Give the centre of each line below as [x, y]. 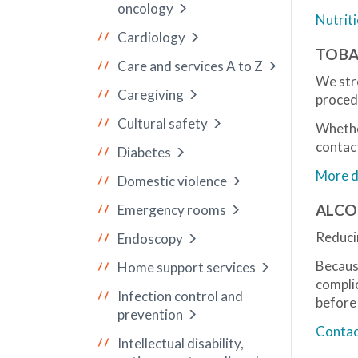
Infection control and [180, 296]
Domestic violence [172, 181]
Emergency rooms [172, 210]
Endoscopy [150, 239]
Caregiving [151, 95]
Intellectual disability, [181, 343]
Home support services [187, 267]
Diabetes [144, 152]
